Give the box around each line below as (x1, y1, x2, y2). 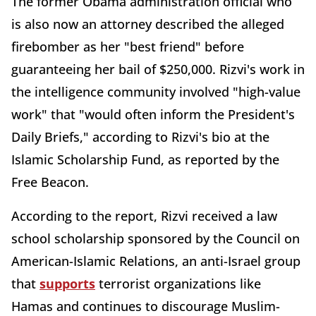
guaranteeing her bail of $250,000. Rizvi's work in (11, 61, 305, 78)
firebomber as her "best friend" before (11, 38, 244, 56)
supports (39, 275, 95, 293)
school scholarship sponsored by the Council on (11, 230, 300, 248)
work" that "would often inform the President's (11, 106, 295, 123)
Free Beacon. (11, 174, 92, 191)
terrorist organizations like (95, 275, 261, 293)
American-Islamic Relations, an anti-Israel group (11, 253, 300, 270)
